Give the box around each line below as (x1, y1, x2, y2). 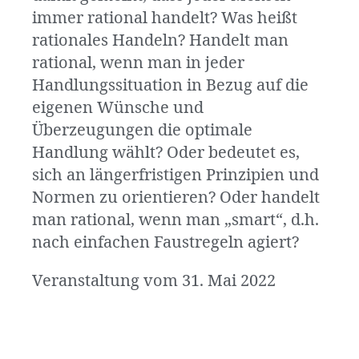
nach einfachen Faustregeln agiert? (32, 232, 299, 253)
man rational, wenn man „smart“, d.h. (32, 210, 319, 231)
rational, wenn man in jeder (32, 53, 244, 74)
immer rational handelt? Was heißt (32, 8, 297, 29)
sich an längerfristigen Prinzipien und (32, 165, 319, 186)
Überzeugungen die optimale (32, 120, 252, 141)
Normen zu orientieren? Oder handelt (32, 188, 320, 208)
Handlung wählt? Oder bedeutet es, (32, 143, 300, 163)
